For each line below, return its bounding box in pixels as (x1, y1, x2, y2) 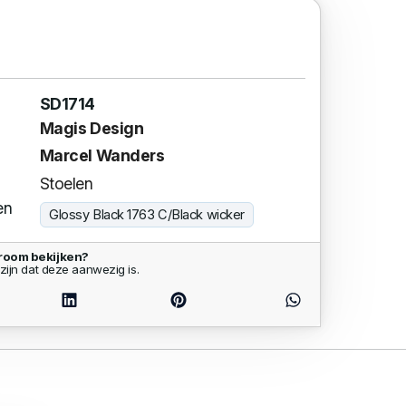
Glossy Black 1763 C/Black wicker (49, 206, 245, 223)
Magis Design (39, 118, 144, 138)
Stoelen (39, 173, 93, 193)
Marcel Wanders (39, 146, 165, 166)
